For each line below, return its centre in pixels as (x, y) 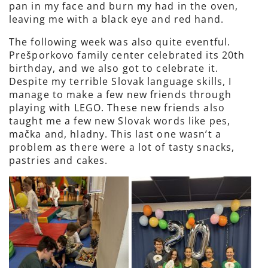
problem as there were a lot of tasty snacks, (122, 147)
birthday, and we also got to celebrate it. (114, 68)
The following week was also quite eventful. (120, 42)
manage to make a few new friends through (120, 95)
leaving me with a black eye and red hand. (116, 19)
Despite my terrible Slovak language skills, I (121, 81)
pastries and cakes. (59, 160)
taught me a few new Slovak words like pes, (120, 121)
